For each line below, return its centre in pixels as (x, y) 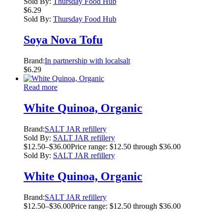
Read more (41, 87)
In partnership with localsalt (87, 61)
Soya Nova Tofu (63, 40)
